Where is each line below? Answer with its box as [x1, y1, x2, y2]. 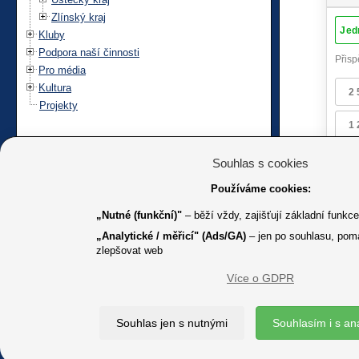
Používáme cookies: [210, 183, 311, 195]
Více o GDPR [227, 272, 294, 284]
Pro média [38, 63, 86, 76]
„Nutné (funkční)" [96, 209, 182, 221]
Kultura [38, 81, 71, 94]
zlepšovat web [96, 244, 163, 256]
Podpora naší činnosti [38, 46, 139, 58]
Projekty [39, 99, 78, 111]
